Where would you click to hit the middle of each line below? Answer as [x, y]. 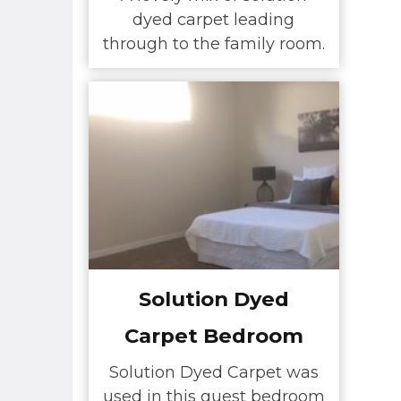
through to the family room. [213, 44]
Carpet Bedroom [213, 335]
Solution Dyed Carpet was [213, 373]
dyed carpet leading [213, 20]
